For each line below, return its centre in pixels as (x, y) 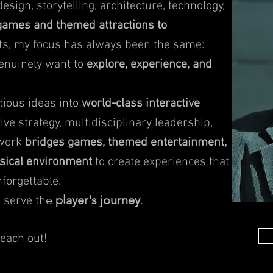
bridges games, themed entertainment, (126, 143)
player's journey (98, 200)
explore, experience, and (149, 65)
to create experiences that (161, 162)
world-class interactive (141, 104)
